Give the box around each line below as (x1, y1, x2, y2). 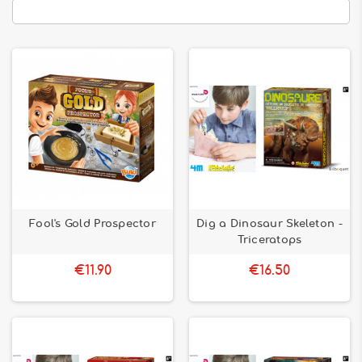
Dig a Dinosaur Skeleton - (196, 218, 343, 229)
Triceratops (237, 234, 302, 246)
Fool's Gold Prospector (29, 218, 156, 229)
